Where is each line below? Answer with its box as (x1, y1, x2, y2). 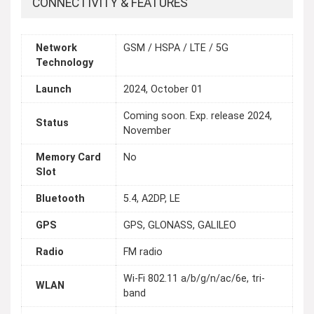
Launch (36, 83, 71, 96)
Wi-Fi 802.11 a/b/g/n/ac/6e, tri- (123, 273, 265, 285)
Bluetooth (36, 193, 85, 205)
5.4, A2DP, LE (123, 193, 180, 205)
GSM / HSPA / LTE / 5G (123, 42, 228, 55)
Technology (36, 57, 93, 69)
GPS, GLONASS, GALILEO (123, 219, 236, 232)
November (123, 125, 171, 137)
